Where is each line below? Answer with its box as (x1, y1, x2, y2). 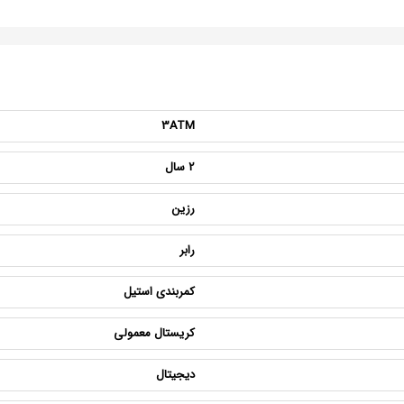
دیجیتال (156, 365, 195, 384)
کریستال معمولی (114, 324, 195, 343)
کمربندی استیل (124, 282, 195, 301)
